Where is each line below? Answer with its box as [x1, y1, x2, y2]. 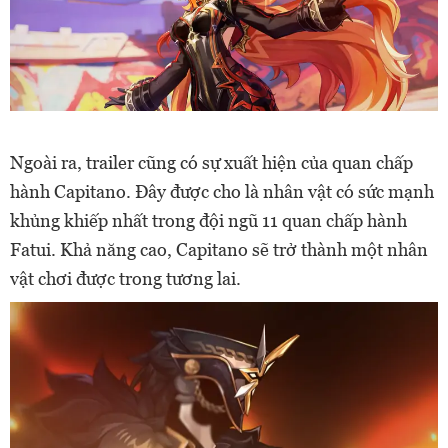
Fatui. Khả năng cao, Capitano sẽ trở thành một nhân [10, 239, 428, 261]
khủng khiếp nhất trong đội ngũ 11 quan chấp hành [10, 210, 407, 232]
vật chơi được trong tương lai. [10, 268, 241, 290]
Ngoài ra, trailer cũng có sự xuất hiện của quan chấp [10, 152, 413, 174]
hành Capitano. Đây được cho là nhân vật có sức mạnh [10, 181, 434, 203]
